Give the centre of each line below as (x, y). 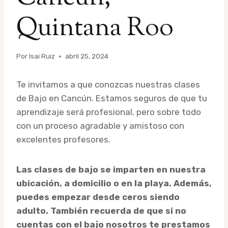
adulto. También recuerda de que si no (101, 211)
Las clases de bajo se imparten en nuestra (111, 170)
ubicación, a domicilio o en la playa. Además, (114, 183)
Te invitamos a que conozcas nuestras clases (108, 85)
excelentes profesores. (63, 140)
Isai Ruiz (42, 56)
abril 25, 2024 (87, 56)
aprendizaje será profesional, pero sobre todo (109, 112)
